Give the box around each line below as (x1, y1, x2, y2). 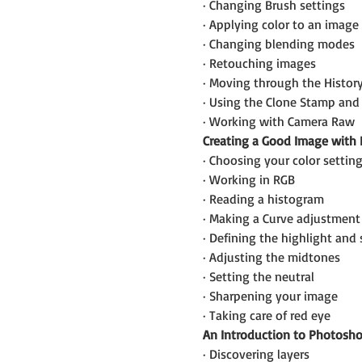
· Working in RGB (202, 170, 295, 187)
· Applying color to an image (202, 15, 359, 32)
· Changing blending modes (202, 35, 355, 52)
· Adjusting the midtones (202, 248, 340, 265)
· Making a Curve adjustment (202, 209, 360, 226)
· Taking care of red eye (202, 306, 330, 323)
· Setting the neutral (202, 267, 314, 284)
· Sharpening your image (202, 287, 338, 304)
